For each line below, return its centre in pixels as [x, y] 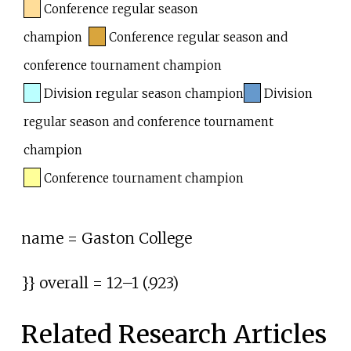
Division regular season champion [144, 93]
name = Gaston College [106, 238]
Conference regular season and [198, 37]
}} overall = [63, 283]
